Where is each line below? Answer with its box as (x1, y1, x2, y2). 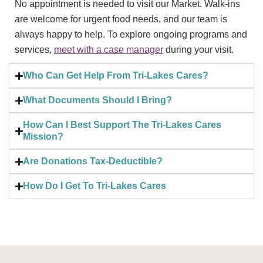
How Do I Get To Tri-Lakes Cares (23, 181, 167, 191)
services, (15, 45, 54, 55)
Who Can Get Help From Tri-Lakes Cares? (23, 70, 209, 81)
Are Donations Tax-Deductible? (23, 156, 163, 167)
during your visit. (163, 45, 234, 55)
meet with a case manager (54, 45, 163, 55)
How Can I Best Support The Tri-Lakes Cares (23, 120, 222, 130)
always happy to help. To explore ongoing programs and (15, 29, 247, 40)
